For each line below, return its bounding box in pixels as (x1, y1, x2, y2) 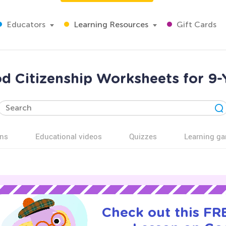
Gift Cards (175, 20, 216, 29)
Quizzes (129, 131, 157, 141)
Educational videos (35, 131, 102, 141)
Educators (5, 20, 45, 29)
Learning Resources (72, 20, 148, 29)
